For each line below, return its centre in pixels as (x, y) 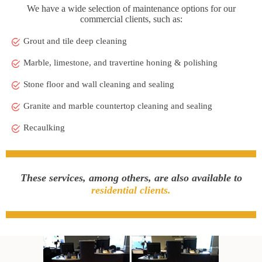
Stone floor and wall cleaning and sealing (99, 84)
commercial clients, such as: (131, 19)
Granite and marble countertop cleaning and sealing (118, 106)
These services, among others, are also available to (131, 177)
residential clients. (131, 190)
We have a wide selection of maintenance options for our (131, 8)
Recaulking (44, 127)
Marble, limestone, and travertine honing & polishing (120, 62)
